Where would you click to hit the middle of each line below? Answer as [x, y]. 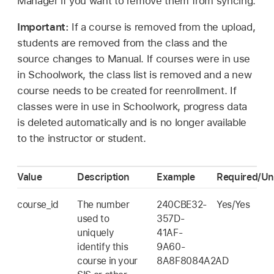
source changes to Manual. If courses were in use [134, 59]
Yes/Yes [233, 204]
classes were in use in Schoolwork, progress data [132, 107]
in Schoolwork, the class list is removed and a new [135, 75]
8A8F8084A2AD [193, 261]
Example [176, 177]
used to [93, 218]
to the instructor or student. [82, 139]
